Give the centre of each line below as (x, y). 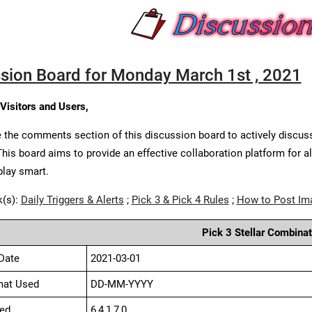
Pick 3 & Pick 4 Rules (180, 200)
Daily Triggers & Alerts (72, 200)
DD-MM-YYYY (122, 284)
